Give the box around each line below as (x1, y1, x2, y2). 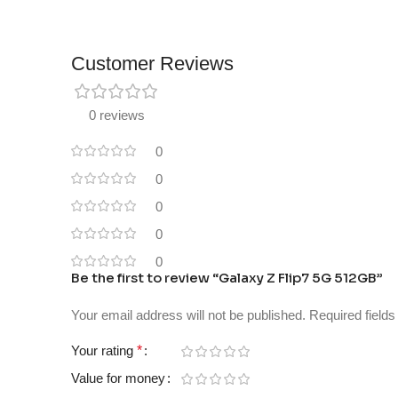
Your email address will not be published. (71, 306, 306, 322)
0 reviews (89, 107, 145, 123)
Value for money (71, 370, 165, 386)
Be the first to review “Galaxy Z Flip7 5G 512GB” (71, 268, 383, 286)
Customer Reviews (71, 52, 234, 75)
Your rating (71, 342, 137, 358)
